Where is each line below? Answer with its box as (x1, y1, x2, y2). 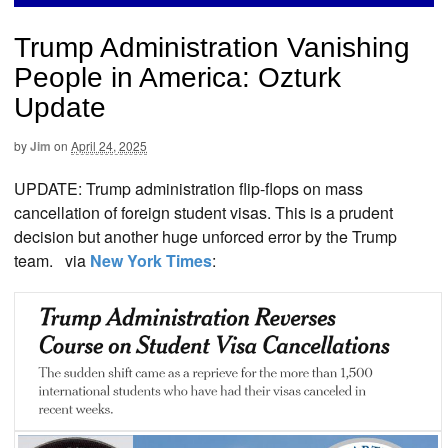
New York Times (86, 248, 212, 272)
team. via (14, 248, 86, 272)
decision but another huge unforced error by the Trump (14, 224, 397, 248)
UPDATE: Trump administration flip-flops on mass (14, 176, 363, 200)
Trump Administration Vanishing (14, 32, 410, 64)
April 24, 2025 (71, 137, 147, 155)
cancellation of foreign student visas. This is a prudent (14, 200, 393, 224)
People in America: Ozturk (14, 62, 341, 94)
